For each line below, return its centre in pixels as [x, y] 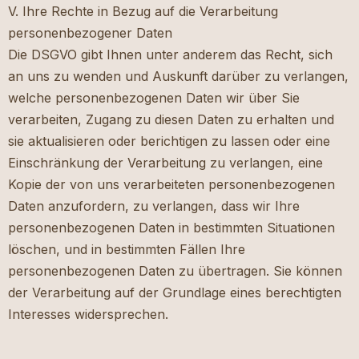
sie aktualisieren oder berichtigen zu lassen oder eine [169, 141]
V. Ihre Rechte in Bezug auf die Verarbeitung [143, 12]
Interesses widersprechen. [88, 315]
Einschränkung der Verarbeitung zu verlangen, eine [165, 163]
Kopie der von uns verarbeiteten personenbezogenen [171, 185]
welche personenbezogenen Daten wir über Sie [154, 98]
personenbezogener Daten [90, 33]
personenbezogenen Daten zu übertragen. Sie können [175, 271]
